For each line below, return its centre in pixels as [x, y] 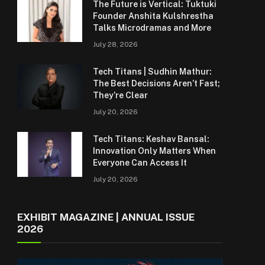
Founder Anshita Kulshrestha [153, 16]
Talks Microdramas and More [152, 28]
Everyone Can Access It [140, 163]
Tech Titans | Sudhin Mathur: [152, 72]
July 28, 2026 [115, 44]
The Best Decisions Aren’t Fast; [156, 83]
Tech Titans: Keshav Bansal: [151, 139]
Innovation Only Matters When [154, 151]
